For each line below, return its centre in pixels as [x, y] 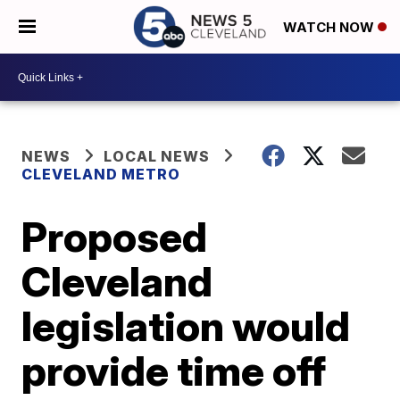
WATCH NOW [330, 28]
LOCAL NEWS [157, 156]
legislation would [186, 326]
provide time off [174, 371]
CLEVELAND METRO [101, 174]
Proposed [115, 237]
